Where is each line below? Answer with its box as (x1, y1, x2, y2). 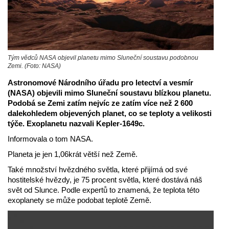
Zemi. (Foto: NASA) (8, 62, 61, 70)
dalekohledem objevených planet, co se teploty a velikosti (8, 108, 212, 118)
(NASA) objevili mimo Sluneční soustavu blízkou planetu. (8, 88, 211, 97)
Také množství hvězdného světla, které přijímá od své (8, 165, 188, 174)
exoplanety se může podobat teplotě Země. (8, 195, 151, 204)
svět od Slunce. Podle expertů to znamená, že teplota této (8, 185, 199, 194)
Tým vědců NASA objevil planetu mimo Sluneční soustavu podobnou (8, 54, 198, 61)
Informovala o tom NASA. (8, 134, 93, 143)
